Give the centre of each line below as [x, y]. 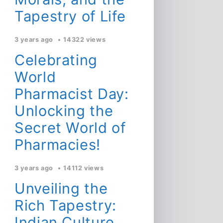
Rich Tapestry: [65, 205]
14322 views [85, 39]
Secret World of [70, 127]
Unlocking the [64, 111]
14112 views [84, 168]
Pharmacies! [58, 144]
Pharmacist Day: [72, 94]
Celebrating [56, 60]
